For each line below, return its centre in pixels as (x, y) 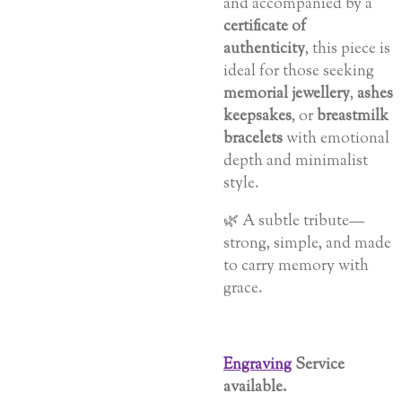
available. (257, 387)
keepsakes (258, 116)
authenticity (264, 48)
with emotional (336, 138)
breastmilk (353, 116)
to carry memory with (296, 266)
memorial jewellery (287, 93)
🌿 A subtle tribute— (294, 221)
